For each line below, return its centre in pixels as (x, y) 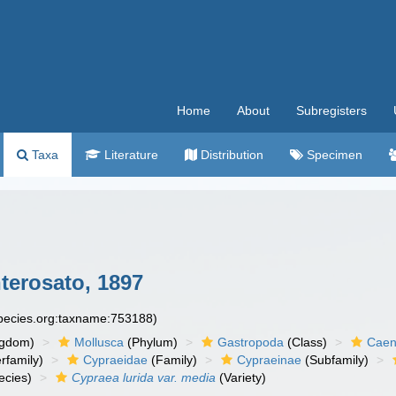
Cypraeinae (270, 360)
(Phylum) (151, 342)
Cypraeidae (116, 360)
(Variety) (241, 377)
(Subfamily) (335, 360)
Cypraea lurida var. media (144, 377)
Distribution (230, 155)
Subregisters (331, 110)
